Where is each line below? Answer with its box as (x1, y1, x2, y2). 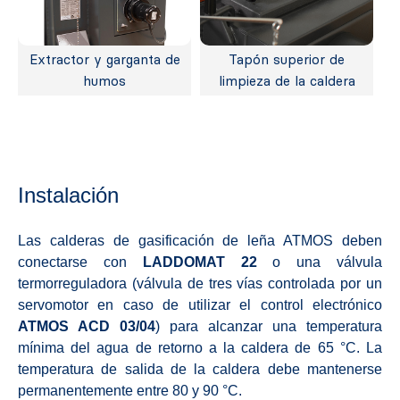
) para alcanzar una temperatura (155, 318, 382, 334)
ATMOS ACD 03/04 (18, 318, 155, 334)
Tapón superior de (229, 51, 345, 68)
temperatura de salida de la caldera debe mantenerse (18, 361, 382, 377)
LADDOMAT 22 (142, 254, 257, 270)
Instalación (18, 182, 119, 207)
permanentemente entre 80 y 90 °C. (18, 382, 242, 398)
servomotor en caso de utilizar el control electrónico (18, 296, 382, 312)
